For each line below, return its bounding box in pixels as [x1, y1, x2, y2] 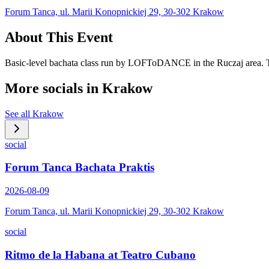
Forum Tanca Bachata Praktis [5, 161, 154, 174]
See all [5, 108, 32, 119]
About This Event [5, 29, 113, 46]
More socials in [5, 80, 102, 96]
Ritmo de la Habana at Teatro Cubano [5, 248, 196, 261]
